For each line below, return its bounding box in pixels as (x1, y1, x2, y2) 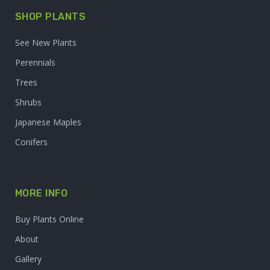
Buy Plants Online (15, 213, 84, 225)
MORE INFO (15, 187, 68, 199)
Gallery (15, 253, 42, 265)
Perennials (15, 57, 55, 69)
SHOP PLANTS (15, 11, 86, 23)
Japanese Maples (15, 116, 81, 128)
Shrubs (15, 96, 42, 108)
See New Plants (15, 37, 77, 49)
